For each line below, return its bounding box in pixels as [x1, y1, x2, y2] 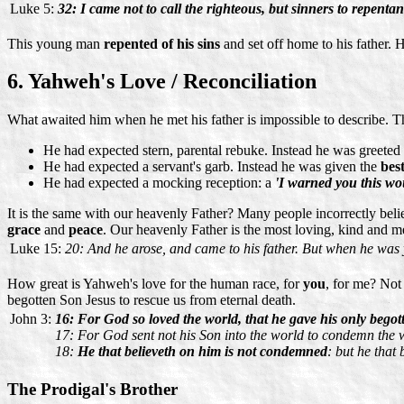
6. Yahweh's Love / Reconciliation [7, 69, 317, 94]
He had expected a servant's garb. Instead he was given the [43, 159, 381, 175]
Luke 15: [10, 241, 61, 257]
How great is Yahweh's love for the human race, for [7, 276, 303, 292]
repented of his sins [104, 35, 220, 51]
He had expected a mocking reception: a [43, 175, 275, 191]
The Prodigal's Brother [7, 380, 178, 399]
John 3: [10, 311, 51, 327]
